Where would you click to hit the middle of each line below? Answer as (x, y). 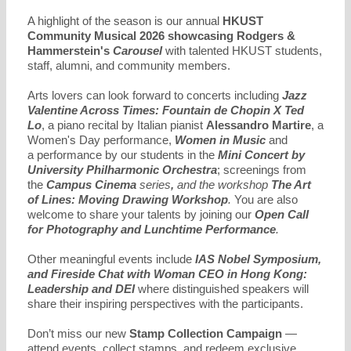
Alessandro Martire (259, 125)
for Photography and (86, 229)
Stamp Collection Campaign (207, 333)
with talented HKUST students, (242, 51)
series (155, 185)
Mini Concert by (261, 155)
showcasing (202, 36)
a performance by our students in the (123, 155)
